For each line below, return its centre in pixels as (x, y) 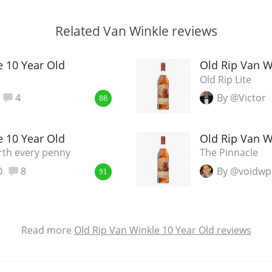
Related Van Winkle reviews (136, 31)
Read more (47, 230)
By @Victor (241, 98)
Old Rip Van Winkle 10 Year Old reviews (162, 230)
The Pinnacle (229, 153)
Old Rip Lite (226, 79)
